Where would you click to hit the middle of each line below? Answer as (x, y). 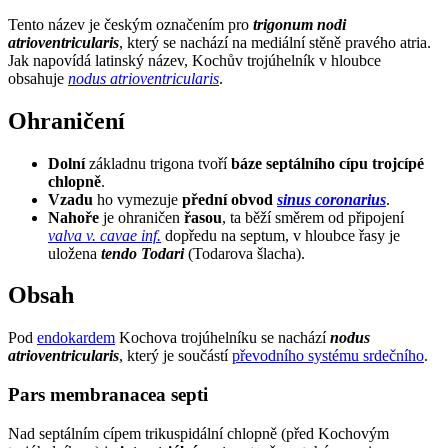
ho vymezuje (137, 199)
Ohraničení (66, 120)
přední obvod (229, 199)
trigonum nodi (299, 24)
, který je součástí (175, 356)
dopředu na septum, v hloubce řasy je (280, 235)
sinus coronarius (331, 199)
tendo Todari (142, 253)
